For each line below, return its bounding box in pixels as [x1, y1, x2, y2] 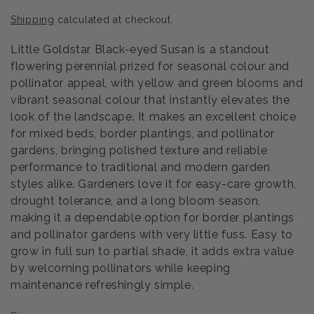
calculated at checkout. [54, 14, 174, 26]
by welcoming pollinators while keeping [11, 261, 231, 275]
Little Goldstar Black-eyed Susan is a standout [11, 43, 270, 57]
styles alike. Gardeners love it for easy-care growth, [11, 177, 296, 191]
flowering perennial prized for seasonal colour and [11, 60, 290, 74]
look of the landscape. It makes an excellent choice [11, 110, 296, 124]
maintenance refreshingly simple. [11, 278, 194, 292]
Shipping [11, 14, 55, 26]
